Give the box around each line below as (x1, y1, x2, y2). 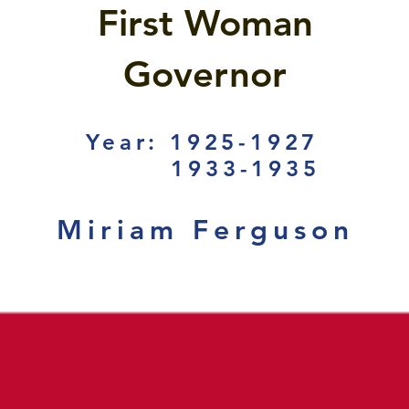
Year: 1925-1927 (86, 129, 320, 155)
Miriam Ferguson (56, 214, 354, 246)
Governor (123, 52, 288, 96)
